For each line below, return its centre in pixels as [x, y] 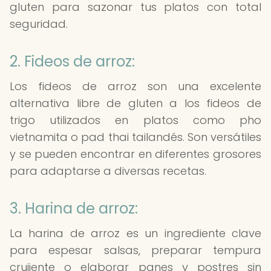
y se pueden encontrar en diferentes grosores [135, 154]
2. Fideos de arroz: [72, 61]
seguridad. [39, 24]
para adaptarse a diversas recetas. [108, 171]
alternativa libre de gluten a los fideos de [135, 103]
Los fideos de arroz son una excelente [135, 86]
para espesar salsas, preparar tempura [135, 250]
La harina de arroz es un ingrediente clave [135, 233]
